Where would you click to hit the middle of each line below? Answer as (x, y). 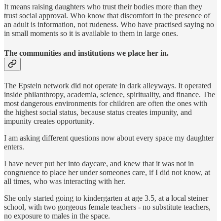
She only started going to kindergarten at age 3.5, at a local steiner (106, 198)
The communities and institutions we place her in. (86, 53)
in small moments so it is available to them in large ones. (91, 34)
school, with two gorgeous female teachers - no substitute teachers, (107, 207)
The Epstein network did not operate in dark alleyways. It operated (108, 85)
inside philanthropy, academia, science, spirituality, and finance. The (110, 94)
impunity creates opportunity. (49, 121)
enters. (14, 147)
